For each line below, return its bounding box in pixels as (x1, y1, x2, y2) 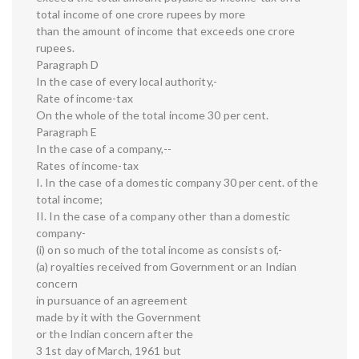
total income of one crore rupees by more (36, 7, 246, 22)
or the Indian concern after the (36, 327, 194, 341)
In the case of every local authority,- (36, 75, 217, 89)
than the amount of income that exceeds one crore (36, 24, 295, 38)
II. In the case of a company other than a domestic (36, 209, 291, 224)
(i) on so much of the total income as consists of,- (36, 243, 283, 257)
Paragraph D (36, 58, 99, 72)
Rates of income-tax (36, 159, 139, 173)
